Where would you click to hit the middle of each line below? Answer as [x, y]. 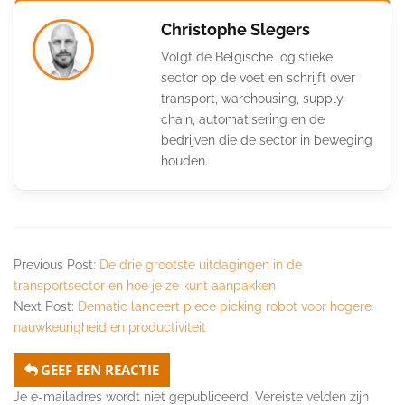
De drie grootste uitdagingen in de [201, 264]
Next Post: [46, 306]
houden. [184, 160]
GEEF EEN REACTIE [100, 369]
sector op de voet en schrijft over [258, 77]
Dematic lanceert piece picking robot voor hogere [225, 306]
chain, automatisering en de [243, 119]
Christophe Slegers [235, 29]
